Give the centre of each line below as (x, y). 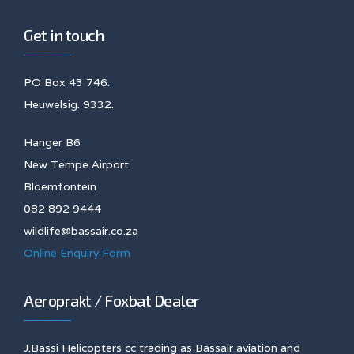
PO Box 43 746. (67, 83)
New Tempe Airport (76, 165)
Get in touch (64, 35)
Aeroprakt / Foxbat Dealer (112, 301)
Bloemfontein (60, 187)
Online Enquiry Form (77, 253)
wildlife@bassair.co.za (81, 231)
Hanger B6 (52, 143)
